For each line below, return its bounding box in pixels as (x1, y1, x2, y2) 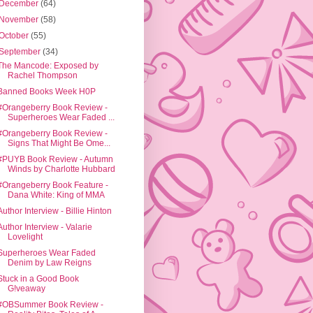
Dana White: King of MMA (7, 190, 105, 201)
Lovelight (7, 232, 43, 242)
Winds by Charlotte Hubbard (7, 164, 115, 175)
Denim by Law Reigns (7, 258, 92, 268)
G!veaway (7, 284, 45, 294)
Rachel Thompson (7, 71, 78, 81)
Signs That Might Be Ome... (7, 138, 110, 149)
